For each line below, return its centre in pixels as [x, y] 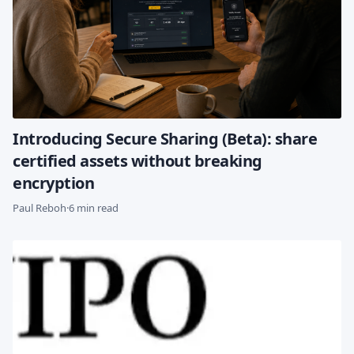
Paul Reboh [40, 208]
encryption [53, 183]
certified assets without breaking [137, 161]
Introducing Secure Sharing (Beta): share [165, 139]
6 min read [94, 208]
